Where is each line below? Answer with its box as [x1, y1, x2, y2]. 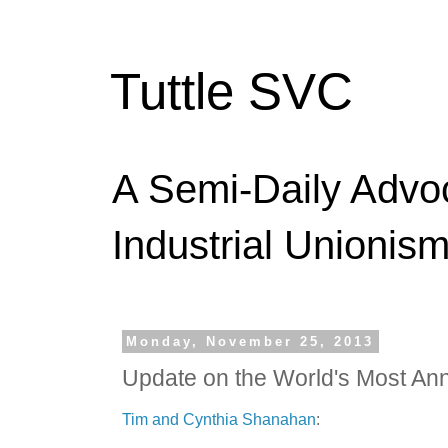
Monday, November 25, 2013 [126, 334, 375, 349]
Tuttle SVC [110, 63, 353, 120]
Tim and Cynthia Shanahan [122, 409, 316, 428]
